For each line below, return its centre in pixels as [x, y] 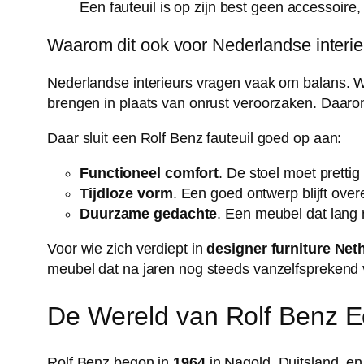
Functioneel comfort [149, 173]
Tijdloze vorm [126, 194]
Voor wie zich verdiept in [127, 249]
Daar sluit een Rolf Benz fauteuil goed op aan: [195, 139]
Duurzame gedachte [149, 214]
